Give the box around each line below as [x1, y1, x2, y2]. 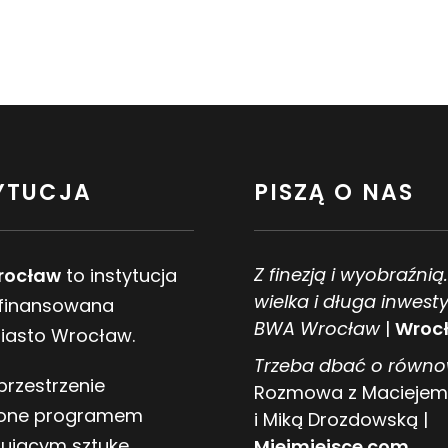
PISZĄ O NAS [254, 177, 414, 209]
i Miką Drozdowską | [254, 407, 428, 433]
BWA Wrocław [254, 316, 380, 342]
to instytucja [61, 263, 177, 289]
